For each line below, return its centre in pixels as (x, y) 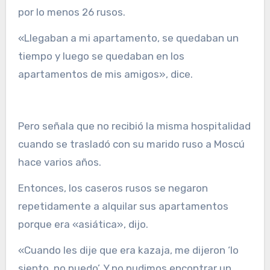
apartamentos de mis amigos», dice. (105, 74)
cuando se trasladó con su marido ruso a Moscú (131, 144)
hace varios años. (59, 162)
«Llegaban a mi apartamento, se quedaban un (128, 38)
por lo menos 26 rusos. (71, 12)
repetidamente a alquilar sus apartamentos (123, 206)
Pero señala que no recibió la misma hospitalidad (134, 126)
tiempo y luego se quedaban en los (101, 56)
